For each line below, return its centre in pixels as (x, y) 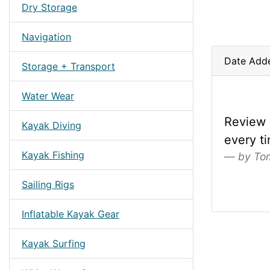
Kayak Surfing (54, 243)
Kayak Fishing (53, 155)
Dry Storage (49, 7)
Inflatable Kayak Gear (71, 214)
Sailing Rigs (48, 184)
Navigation (46, 37)
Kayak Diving (52, 125)
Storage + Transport (68, 66)
